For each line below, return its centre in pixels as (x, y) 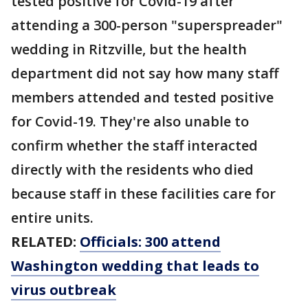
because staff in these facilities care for (143, 194)
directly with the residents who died (132, 169)
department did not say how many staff (145, 73)
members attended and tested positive (142, 97)
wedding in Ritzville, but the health (129, 49)
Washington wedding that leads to (135, 266)
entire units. (54, 218)
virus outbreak (64, 290)
